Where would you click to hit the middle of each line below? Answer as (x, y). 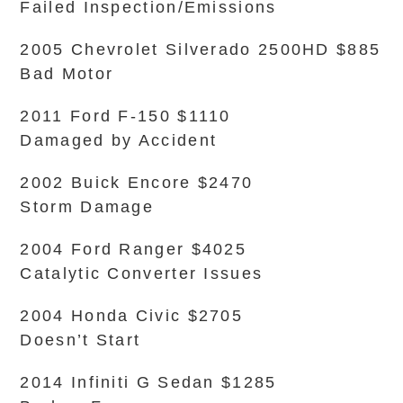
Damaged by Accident (119, 140)
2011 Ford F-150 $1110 (125, 116)
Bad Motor (67, 74)
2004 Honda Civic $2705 (132, 316)
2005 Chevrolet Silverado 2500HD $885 (201, 49)
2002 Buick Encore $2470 (137, 183)
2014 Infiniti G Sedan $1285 (148, 382)
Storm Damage (87, 207)
